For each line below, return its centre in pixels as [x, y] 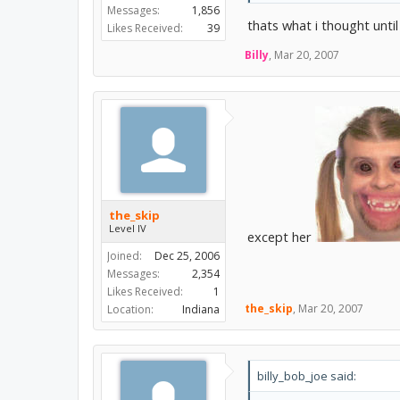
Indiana [201, 310]
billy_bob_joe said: [307, 376]
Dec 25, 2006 [187, 256]
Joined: [125, 256]
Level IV [128, 229]
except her [281, 237]
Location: [130, 310]
